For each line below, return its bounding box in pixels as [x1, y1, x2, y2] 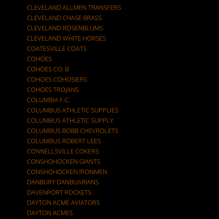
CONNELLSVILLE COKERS [27, 147, 99, 155]
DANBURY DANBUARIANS [27, 177, 99, 186]
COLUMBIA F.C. [27, 95, 70, 104]
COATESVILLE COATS [27, 44, 87, 53]
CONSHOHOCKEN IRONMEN [27, 167, 107, 176]
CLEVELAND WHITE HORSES [27, 34, 106, 43]
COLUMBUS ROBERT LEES [27, 136, 101, 145]
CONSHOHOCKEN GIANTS [27, 157, 100, 166]
